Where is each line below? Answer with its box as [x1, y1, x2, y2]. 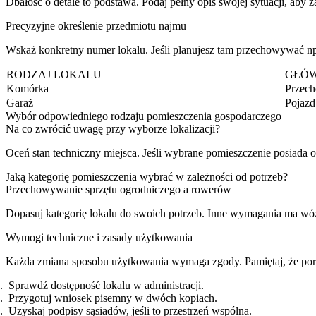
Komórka [6, 82, 49, 95]
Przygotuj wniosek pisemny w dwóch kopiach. [8, 291, 217, 304]
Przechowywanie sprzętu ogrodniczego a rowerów [6, 183, 231, 195]
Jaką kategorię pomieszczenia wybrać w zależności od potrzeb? [6, 170, 288, 183]
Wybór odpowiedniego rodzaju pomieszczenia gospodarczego [6, 109, 281, 122]
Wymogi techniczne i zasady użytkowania [6, 231, 193, 243]
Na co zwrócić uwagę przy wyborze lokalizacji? [6, 122, 220, 135]
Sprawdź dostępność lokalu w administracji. [8, 279, 204, 291]
